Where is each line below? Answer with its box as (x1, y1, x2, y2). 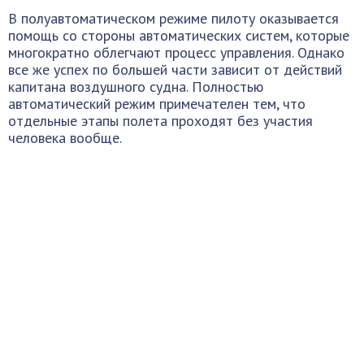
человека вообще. (8, 128, 122, 147)
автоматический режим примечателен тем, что (8, 94, 305, 113)
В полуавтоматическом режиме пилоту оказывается (8, 9, 339, 28)
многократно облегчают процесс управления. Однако (8, 43, 344, 62)
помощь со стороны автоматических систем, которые (8, 26, 349, 45)
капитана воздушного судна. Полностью (8, 77, 263, 96)
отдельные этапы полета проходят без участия (8, 111, 313, 130)
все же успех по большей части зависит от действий (8, 60, 342, 79)
